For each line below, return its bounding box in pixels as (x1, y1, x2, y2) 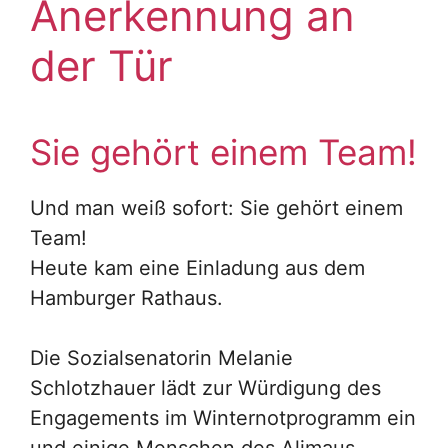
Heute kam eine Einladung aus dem (30, 256, 365, 281)
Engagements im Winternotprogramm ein (30, 406, 416, 431)
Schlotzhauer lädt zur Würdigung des (30, 376, 381, 401)
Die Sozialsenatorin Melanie (30, 346, 293, 371)
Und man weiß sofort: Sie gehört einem (30, 196, 403, 221)
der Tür (30, 40, 173, 92)
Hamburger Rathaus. (30, 286, 223, 311)
